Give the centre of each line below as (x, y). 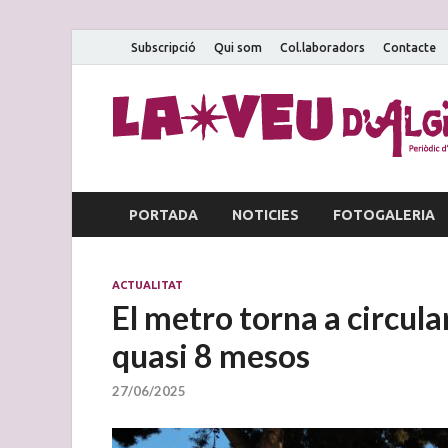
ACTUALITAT (147, 285)
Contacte (409, 47)
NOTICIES (265, 214)
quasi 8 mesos (211, 355)
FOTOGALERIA (384, 214)
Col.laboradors (322, 47)
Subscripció (163, 47)
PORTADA (163, 214)
